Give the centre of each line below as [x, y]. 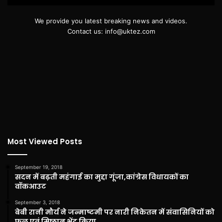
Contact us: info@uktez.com [111, 31]
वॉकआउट [30, 186]
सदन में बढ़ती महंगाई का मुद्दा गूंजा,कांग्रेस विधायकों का [102, 177]
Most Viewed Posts [45, 141]
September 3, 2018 [37, 202]
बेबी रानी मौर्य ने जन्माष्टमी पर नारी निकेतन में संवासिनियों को [115, 212]
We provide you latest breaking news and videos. [111, 21]
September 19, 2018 [39, 167]
